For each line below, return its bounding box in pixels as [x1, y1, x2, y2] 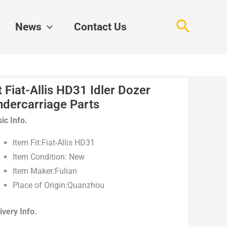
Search [175, 16, 222, 34]
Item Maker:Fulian [13, 166, 78, 176]
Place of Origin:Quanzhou [13, 180, 105, 191]
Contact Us [74, 20, 127, 33]
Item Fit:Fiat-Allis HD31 [13, 138, 95, 148]
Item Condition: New [13, 152, 85, 162]
